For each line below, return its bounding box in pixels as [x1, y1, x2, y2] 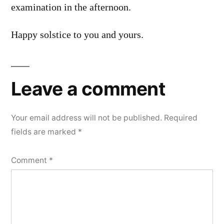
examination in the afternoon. [11, 1, 131, 13]
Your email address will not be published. [11, 112, 162, 122]
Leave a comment [11, 77, 165, 100]
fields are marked [11, 126, 78, 136]
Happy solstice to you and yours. [11, 28, 143, 41]
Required [164, 112, 197, 122]
